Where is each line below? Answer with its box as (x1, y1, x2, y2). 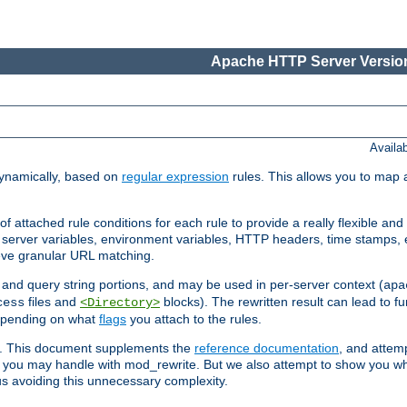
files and (25, 294, 80, 310)
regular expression (122, 169, 229, 184)
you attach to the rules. (126, 312, 262, 327)
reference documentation (194, 341, 339, 356)
